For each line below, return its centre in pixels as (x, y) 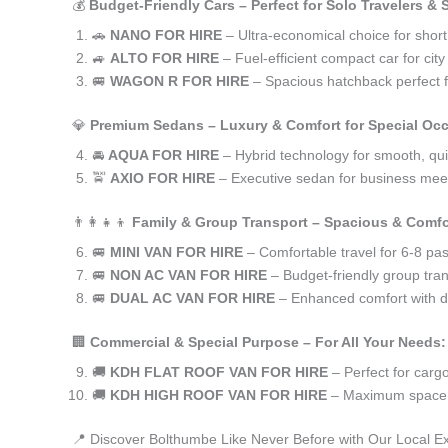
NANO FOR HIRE (166, 35)
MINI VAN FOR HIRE (176, 252)
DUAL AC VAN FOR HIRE (192, 298)
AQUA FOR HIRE (163, 155)
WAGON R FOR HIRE (179, 81)
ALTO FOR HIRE (164, 58)
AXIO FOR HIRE (162, 178)
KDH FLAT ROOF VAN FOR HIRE (219, 372)
